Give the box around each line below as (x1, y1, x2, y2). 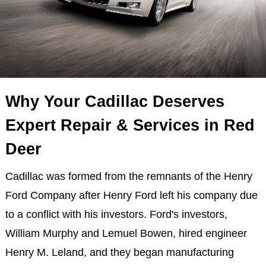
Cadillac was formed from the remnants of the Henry (5, 170, 252, 182)
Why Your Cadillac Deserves (5, 93, 224, 110)
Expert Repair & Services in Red (5, 116, 255, 134)
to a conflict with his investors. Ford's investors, (5, 208, 227, 220)
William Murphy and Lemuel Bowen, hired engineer (5, 227, 247, 239)
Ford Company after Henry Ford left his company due (5, 189, 258, 201)
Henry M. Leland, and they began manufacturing (5, 246, 234, 258)
